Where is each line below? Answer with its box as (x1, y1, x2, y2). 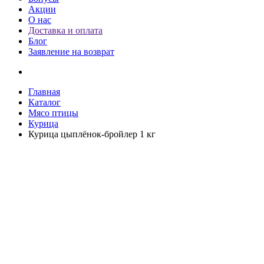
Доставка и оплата (28, 25, 103, 35)
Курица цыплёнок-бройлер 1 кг (28, 129, 156, 139)
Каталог (28, 97, 61, 107)
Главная (28, 87, 60, 97)
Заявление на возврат (28, 47, 114, 57)
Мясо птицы (28, 108, 78, 118)
